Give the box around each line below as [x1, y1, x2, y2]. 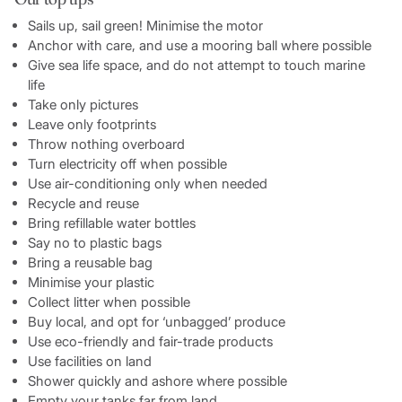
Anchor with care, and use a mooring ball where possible [27, 36, 379, 54]
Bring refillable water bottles [27, 214, 199, 232]
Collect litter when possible [27, 293, 194, 310]
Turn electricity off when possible [27, 154, 231, 172]
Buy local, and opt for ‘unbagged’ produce [27, 312, 289, 330]
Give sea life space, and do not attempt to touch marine [27, 56, 365, 74]
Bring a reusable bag [27, 253, 156, 271]
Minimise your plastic [27, 273, 158, 291]
